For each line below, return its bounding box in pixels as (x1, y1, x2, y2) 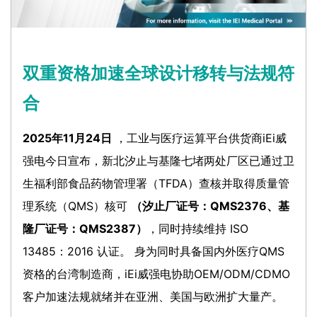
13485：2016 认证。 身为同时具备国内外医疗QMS (23, 243, 284, 258)
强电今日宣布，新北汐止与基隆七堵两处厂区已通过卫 (23, 153, 294, 168)
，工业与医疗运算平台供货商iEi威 (112, 130, 287, 145)
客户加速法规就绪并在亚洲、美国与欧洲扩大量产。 (23, 289, 283, 304)
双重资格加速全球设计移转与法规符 (23, 62, 294, 83)
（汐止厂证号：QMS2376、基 (131, 198, 289, 213)
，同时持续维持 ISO (147, 221, 248, 236)
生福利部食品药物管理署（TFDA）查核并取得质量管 (23, 175, 289, 190)
